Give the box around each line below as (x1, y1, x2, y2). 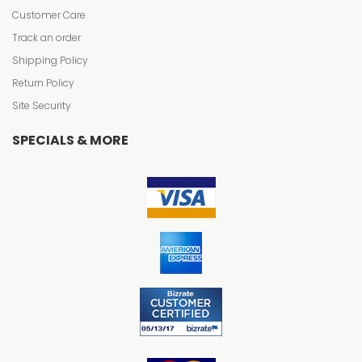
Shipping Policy (12, 53, 88, 67)
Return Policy (12, 76, 74, 90)
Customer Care (12, 8, 86, 22)
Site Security (12, 99, 71, 112)
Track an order (12, 31, 81, 44)
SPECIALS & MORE (12, 131, 128, 149)
